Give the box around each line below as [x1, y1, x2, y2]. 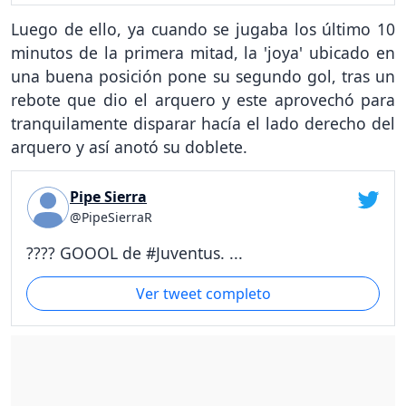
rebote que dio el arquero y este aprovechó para [11, 89, 395, 111]
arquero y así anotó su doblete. [11, 136, 247, 159]
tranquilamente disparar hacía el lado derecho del [11, 112, 395, 135]
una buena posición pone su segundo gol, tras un [11, 65, 395, 88]
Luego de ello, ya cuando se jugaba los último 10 [11, 18, 395, 41]
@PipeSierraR [70, 208, 152, 226]
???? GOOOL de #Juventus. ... [26, 241, 243, 264]
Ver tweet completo [135, 283, 271, 304]
